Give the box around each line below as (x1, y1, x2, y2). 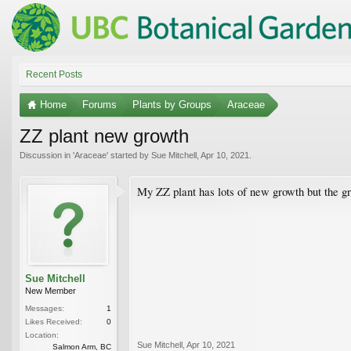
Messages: (25, 303, 64, 313)
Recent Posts (26, 68, 82, 80)
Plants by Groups (132, 98, 212, 110)
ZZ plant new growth (20, 125, 189, 147)
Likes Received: (25, 317, 82, 326)
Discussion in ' (20, 150, 74, 160)
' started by (107, 150, 151, 160)
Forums (82, 98, 117, 110)
